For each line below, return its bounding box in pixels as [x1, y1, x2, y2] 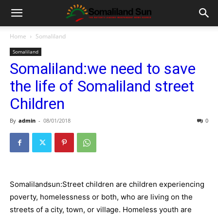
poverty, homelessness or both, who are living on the [10, 192, 193, 201]
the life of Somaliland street [10, 77, 194, 95]
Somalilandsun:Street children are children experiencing [10, 180, 204, 189]
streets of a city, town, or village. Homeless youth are [10, 205, 192, 214]
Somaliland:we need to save [10, 59, 196, 78]
